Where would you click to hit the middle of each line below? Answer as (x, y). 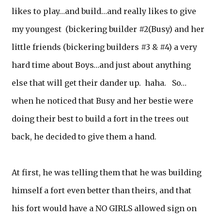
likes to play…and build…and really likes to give (104, 11)
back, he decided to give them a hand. (84, 137)
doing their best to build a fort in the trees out (100, 119)
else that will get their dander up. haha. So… (99, 83)
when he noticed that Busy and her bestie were (102, 101)
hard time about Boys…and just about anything (101, 65)
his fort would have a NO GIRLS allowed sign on (104, 208)
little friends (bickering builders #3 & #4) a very (104, 47)
